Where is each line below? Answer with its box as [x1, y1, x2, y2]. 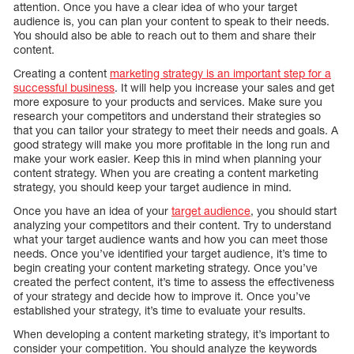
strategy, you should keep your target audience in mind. [13, 179, 292, 194]
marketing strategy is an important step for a [110, 66, 331, 80]
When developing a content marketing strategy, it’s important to [13, 326, 330, 341]
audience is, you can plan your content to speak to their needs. [13, 13, 330, 28]
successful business [13, 80, 115, 94]
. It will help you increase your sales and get [115, 80, 334, 94]
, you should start [250, 203, 337, 217]
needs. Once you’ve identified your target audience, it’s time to [13, 246, 327, 260]
